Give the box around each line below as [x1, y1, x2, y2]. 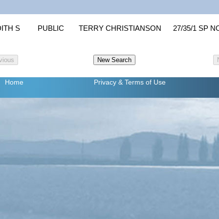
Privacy [93, 78, 116, 87]
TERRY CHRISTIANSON [79, 24, 161, 33]
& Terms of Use [118, 78, 166, 87]
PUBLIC [38, 24, 64, 33]
